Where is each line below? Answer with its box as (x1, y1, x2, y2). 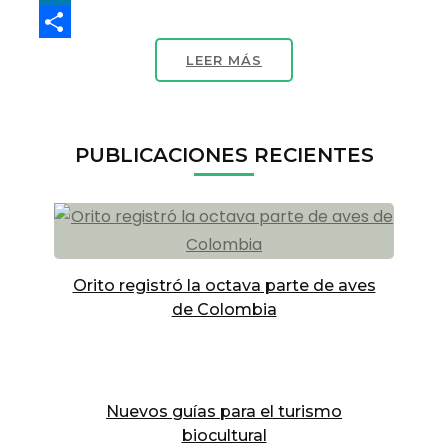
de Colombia (171, 299, 277, 319)
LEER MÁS (186, 51, 262, 68)
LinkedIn (224, 9, 287, 33)
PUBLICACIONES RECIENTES (74, 142, 374, 167)
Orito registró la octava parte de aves (72, 275, 376, 295)
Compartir (224, 41, 307, 65)
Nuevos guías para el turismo (106, 401, 342, 421)
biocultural (181, 425, 267, 445)
